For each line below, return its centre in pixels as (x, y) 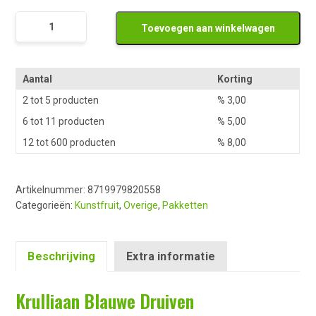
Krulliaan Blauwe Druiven (105, 301)
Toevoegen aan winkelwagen (208, 29)
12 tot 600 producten (69, 143)
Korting (235, 79)
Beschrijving (62, 257)
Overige (141, 206)
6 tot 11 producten (64, 122)
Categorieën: (45, 206)
